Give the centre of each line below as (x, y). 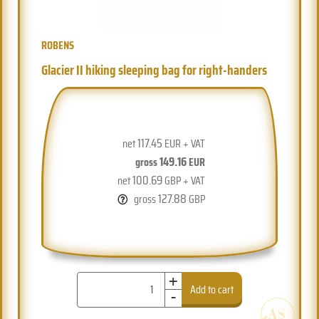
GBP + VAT (183, 180)
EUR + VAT (183, 143)
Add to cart (212, 289)
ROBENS (58, 45)
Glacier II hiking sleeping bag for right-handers (155, 69)
